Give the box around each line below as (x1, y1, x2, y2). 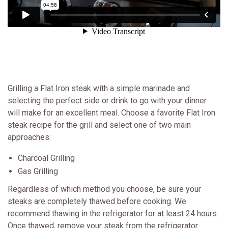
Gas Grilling (18, 166, 58, 176)
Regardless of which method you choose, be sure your (8, 184, 201, 194)
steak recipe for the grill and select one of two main (8, 120, 191, 130)
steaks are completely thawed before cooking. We (8, 196, 186, 206)
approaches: (8, 132, 51, 142)
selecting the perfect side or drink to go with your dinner (8, 95, 207, 105)
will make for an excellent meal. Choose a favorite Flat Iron (8, 107, 215, 118)
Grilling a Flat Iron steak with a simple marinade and (8, 83, 190, 93)
